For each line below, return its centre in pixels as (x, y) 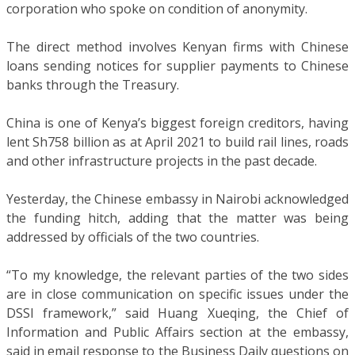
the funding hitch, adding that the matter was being (177, 218)
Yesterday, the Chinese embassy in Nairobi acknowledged (177, 198)
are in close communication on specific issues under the (177, 294)
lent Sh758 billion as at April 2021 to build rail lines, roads (177, 141)
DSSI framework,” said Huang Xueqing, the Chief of (177, 313)
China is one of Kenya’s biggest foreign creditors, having (177, 122)
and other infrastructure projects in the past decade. (162, 160)
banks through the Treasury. (93, 84)
